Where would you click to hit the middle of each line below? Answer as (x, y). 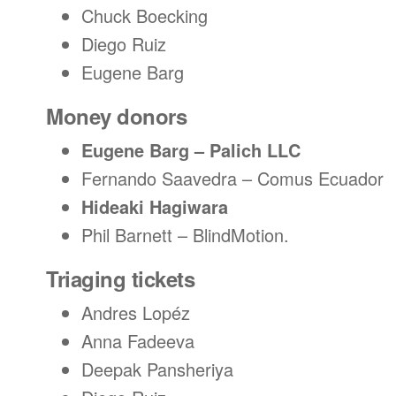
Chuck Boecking (145, 15)
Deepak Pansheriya (157, 369)
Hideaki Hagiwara (155, 206)
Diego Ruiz (124, 44)
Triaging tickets (121, 278)
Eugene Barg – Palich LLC (191, 150)
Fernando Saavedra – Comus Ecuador (232, 178)
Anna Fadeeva (138, 341)
